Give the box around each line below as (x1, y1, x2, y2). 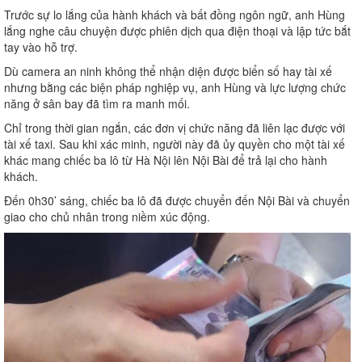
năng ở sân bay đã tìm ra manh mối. (4, 95, 190, 112)
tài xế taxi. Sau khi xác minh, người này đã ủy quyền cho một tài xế (4, 136, 345, 153)
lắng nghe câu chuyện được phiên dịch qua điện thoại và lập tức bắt (4, 23, 351, 40)
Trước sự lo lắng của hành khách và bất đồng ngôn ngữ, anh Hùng (4, 6, 345, 23)
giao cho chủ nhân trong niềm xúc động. (4, 208, 210, 225)
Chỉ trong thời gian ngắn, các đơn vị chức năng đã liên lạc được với (4, 120, 345, 137)
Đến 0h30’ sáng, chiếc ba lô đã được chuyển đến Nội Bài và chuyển (4, 192, 350, 209)
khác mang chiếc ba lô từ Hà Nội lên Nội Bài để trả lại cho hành (4, 152, 327, 169)
